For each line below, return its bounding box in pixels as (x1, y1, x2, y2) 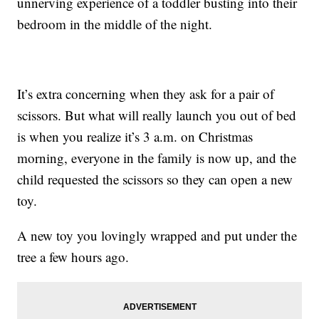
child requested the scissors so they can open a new (17, 170, 293, 189)
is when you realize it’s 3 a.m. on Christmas (17, 127, 253, 146)
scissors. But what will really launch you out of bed (17, 106, 297, 125)
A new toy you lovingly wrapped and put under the (17, 226, 298, 245)
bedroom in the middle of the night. (17, 15, 213, 33)
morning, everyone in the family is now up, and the (17, 149, 297, 167)
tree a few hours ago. (17, 248, 130, 266)
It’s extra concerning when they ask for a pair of (17, 85, 275, 103)
